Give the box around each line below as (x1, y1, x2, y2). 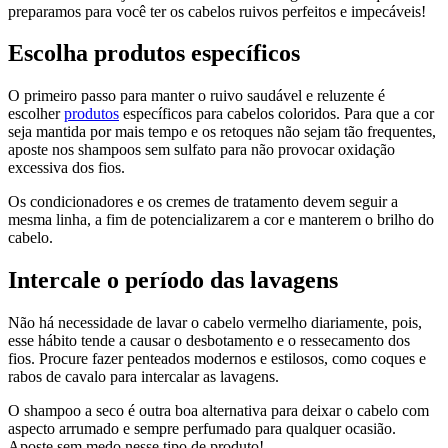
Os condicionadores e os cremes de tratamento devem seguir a (8, 193, 398, 211)
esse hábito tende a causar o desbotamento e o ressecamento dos (8, 332, 410, 350)
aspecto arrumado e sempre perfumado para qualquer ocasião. (8, 420, 396, 438)
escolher (8, 105, 64, 123)
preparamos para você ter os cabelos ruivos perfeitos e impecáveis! (8, 2, 426, 20)
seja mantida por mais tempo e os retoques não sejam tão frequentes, (8, 123, 436, 141)
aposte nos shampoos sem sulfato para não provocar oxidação (8, 141, 395, 159)
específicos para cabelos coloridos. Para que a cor (119, 105, 434, 123)
